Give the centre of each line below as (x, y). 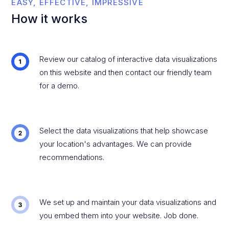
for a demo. (59, 86)
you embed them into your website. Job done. (119, 215)
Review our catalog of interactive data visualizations (128, 59)
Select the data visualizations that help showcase (123, 131)
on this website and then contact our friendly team (125, 72)
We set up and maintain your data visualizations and (128, 202)
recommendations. (72, 157)
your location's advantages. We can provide (115, 144)
